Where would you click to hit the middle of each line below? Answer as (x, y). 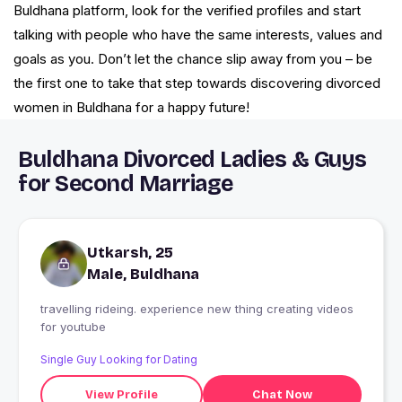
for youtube (73, 327)
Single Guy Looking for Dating (119, 360)
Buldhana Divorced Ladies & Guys (192, 160)
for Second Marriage (126, 184)
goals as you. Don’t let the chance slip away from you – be (193, 59)
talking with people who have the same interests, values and (198, 35)
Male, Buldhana (143, 275)
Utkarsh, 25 (130, 253)
